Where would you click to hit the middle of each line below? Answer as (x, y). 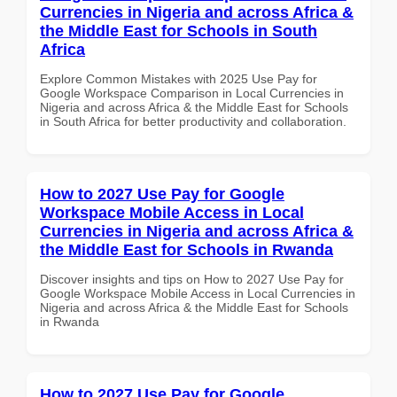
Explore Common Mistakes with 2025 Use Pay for (179, 78)
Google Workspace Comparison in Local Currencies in (192, 93)
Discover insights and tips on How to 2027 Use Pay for (192, 279)
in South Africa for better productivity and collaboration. (193, 121)
